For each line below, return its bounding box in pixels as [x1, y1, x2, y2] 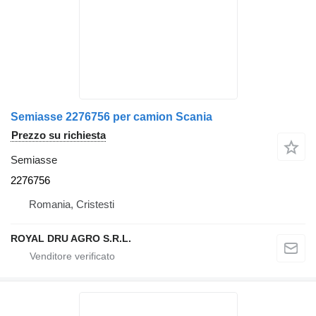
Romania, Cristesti [29, 198, 114, 211]
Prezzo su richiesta [11, 129, 106, 142]
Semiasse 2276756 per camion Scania [11, 111, 212, 123]
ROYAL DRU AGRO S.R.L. [11, 233, 131, 245]
